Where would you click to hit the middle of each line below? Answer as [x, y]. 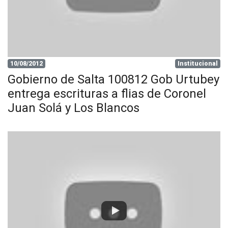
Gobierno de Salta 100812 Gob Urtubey [113, 79]
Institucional [198, 63]
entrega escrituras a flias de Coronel [107, 93]
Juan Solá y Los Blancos [74, 108]
